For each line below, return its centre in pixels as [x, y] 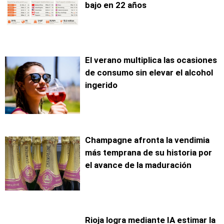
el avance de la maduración [138, 165]
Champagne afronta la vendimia [147, 140]
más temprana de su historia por [148, 153]
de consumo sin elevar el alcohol [149, 73]
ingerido [101, 85]
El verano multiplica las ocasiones [151, 60]
